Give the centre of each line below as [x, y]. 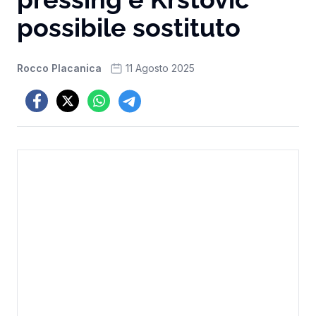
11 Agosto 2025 [160, 68]
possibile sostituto [129, 28]
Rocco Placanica [59, 68]
